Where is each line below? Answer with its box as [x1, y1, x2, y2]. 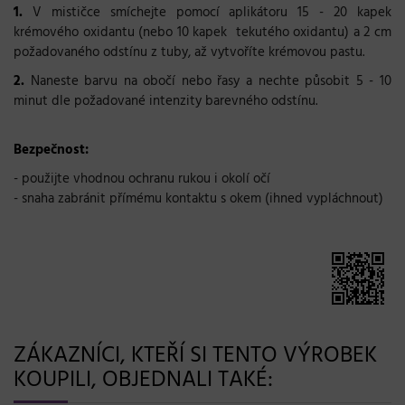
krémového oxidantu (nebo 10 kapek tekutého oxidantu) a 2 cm [14, 21, 391, 43]
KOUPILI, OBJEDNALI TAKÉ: [14, 362, 273, 399]
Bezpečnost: [14, 138, 89, 161]
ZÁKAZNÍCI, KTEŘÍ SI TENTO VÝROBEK [14, 337, 377, 374]
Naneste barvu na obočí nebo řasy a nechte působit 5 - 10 [24, 70, 391, 92]
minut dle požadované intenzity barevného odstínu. [14, 89, 317, 112]
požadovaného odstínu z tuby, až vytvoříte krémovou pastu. [14, 41, 364, 63]
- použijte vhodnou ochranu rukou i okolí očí [14, 167, 270, 190]
